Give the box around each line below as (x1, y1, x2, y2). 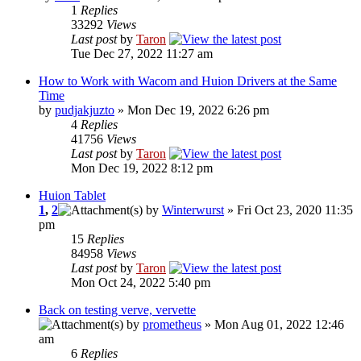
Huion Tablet (39, 189, 106, 203)
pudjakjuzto (55, 103, 114, 118)
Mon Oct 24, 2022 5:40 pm (71, 276, 210, 290)
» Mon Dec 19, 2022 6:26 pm (114, 103, 269, 118)
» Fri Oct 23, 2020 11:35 (224, 203, 353, 218)
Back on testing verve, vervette (39, 303, 196, 317)
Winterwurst (162, 203, 224, 218)
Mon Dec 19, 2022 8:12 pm (71, 161, 213, 176)
